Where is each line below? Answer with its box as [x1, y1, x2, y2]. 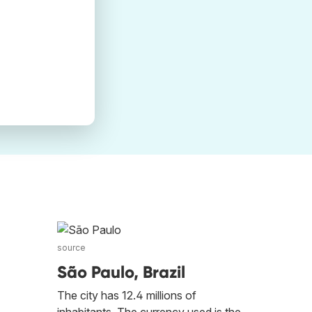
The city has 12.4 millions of [57, 288, 196, 303]
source [57, 242, 86, 253]
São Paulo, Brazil [57, 262, 185, 283]
